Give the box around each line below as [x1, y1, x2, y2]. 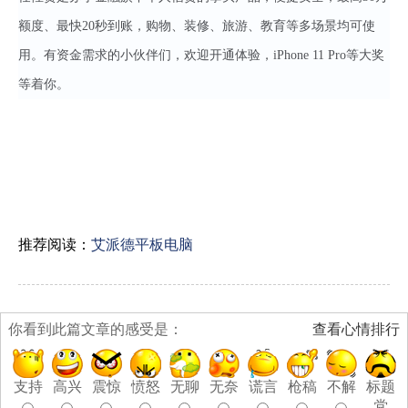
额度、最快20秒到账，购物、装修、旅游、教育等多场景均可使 [18, 19, 375, 33]
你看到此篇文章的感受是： [8, 321, 183, 337]
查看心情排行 [312, 321, 400, 337]
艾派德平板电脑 [91, 237, 193, 252]
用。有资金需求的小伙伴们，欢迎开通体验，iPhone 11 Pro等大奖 [18, 48, 384, 62]
